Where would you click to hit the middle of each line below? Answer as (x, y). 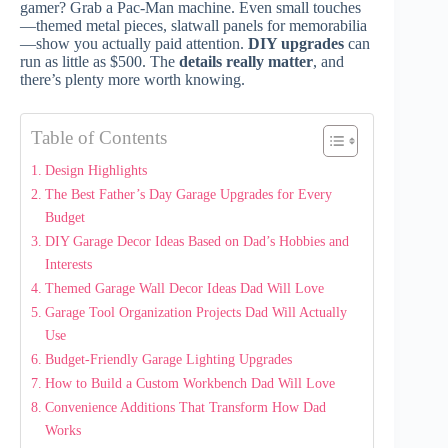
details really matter (246, 61)
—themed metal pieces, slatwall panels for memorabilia (193, 25)
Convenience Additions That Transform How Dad (185, 407)
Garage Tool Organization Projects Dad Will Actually (195, 312)
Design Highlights (95, 170)
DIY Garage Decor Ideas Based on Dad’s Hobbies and (196, 241)
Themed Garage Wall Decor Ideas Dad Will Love (184, 288)
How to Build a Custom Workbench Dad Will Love (189, 383)
